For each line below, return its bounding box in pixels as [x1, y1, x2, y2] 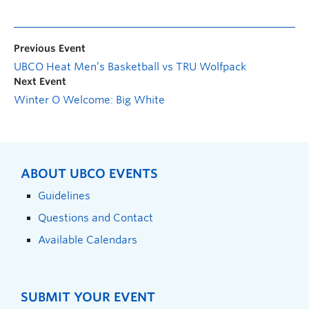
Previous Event [14, 42, 86, 54]
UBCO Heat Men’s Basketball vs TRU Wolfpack [14, 60, 246, 73]
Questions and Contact [38, 211, 153, 223]
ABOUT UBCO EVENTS [21, 166, 158, 181]
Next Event [14, 75, 66, 87]
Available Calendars [38, 233, 137, 246]
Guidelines [38, 189, 90, 201]
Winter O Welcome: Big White [14, 93, 165, 106]
